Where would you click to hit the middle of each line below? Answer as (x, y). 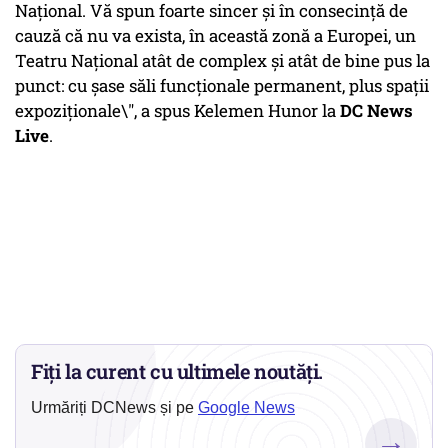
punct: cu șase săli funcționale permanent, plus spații (222, 86)
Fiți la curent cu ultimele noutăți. (177, 371)
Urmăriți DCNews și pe (114, 408)
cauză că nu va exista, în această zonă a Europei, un (215, 36)
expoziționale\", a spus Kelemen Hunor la (177, 111)
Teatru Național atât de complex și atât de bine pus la (222, 61)
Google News (246, 408)
